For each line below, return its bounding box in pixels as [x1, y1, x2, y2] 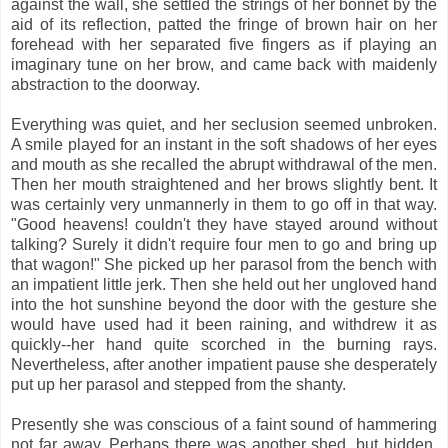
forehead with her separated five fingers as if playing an [11, 35, 437, 53]
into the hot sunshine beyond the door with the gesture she [11, 295, 437, 313]
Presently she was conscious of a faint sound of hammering [11, 415, 437, 433]
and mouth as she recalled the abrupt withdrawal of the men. [11, 155, 437, 173]
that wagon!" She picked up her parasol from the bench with [11, 255, 437, 273]
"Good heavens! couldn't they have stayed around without [11, 215, 437, 233]
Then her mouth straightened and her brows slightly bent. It [11, 175, 437, 193]
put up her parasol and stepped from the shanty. [11, 375, 346, 393]
